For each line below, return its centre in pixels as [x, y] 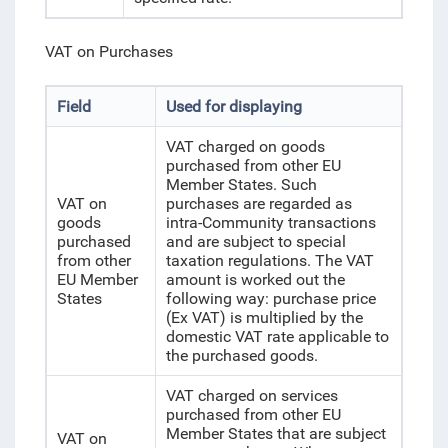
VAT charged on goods [245, 146]
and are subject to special [255, 241]
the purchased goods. [241, 355]
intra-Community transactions [270, 222]
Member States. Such [241, 184]
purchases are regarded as [258, 203]
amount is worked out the [255, 279]
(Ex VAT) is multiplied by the [264, 317]
